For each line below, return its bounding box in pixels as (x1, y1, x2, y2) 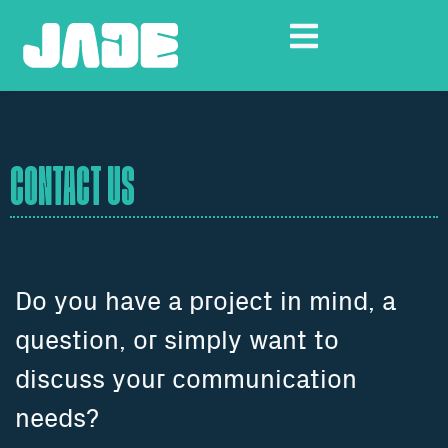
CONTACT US (10, 161, 135, 217)
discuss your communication (15, 366, 357, 396)
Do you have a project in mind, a (15, 288, 396, 318)
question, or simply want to (15, 327, 339, 357)
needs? (15, 405, 99, 435)
